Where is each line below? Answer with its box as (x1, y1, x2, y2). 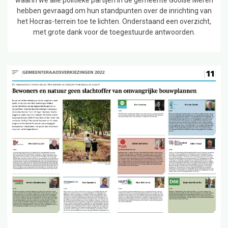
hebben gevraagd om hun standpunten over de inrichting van (16, 6, 212, 15)
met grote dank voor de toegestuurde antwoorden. (33, 27, 195, 36)
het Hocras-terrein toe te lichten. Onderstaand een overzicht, (17, 17, 211, 25)
